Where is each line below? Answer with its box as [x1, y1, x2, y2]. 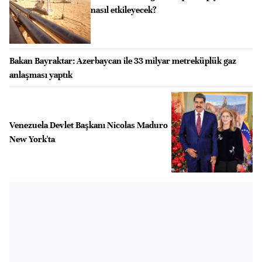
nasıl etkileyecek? [90, 5, 157, 16]
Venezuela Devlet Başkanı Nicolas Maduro [9, 119, 168, 130]
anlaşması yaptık [9, 69, 73, 80]
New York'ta [9, 133, 55, 144]
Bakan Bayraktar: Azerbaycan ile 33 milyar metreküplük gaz [9, 55, 236, 66]
